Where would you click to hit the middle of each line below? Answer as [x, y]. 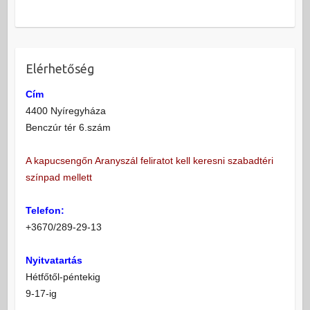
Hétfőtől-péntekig [63, 276]
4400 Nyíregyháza [65, 110]
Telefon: [45, 210]
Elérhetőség [60, 68]
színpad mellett [58, 177]
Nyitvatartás [54, 260]
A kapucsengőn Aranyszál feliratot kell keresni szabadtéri [149, 160]
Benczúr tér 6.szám [68, 127]
